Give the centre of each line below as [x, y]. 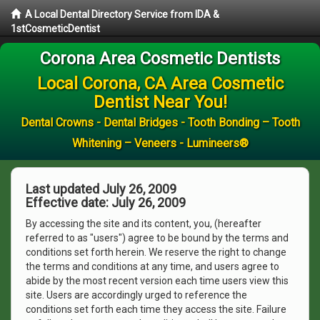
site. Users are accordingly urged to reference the [136, 295]
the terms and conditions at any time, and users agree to [152, 266]
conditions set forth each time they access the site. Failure [156, 309]
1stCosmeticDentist [55, 29]
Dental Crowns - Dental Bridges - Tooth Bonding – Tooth [160, 122]
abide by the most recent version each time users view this [157, 281]
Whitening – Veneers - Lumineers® [160, 143]
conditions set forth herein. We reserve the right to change [156, 252]
